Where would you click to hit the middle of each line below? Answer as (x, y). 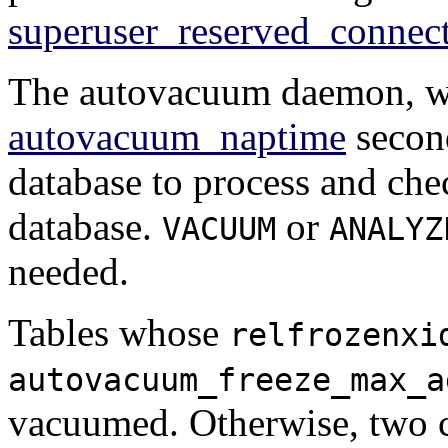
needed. (68, 272)
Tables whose (118, 333)
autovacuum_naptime (177, 137)
